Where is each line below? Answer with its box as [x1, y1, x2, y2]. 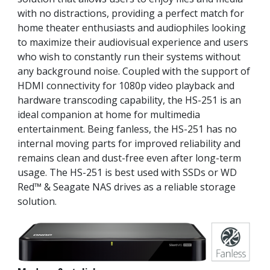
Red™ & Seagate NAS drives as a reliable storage [17, 180, 236, 194]
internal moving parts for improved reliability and [17, 137, 240, 151]
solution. [17, 195, 57, 209]
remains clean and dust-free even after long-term [17, 151, 241, 165]
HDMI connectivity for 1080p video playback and [17, 79, 234, 93]
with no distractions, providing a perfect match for [17, 7, 244, 20]
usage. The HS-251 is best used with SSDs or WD [17, 166, 237, 180]
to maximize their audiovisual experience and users [17, 36, 248, 49]
